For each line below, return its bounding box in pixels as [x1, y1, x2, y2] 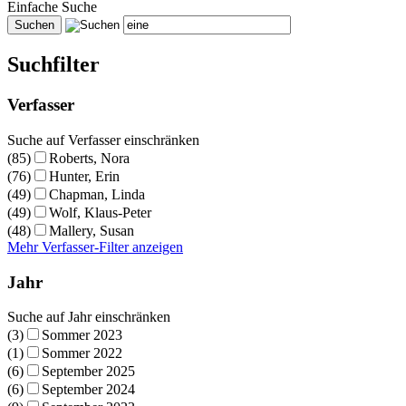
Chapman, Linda [49, 186, 145, 202]
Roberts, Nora [49, 150, 130, 166]
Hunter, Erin [49, 168, 120, 184]
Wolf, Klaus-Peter [49, 204, 151, 220]
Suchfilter [7, 53, 100, 77]
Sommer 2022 [42, 345, 122, 362]
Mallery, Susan [49, 222, 134, 238]
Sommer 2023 [42, 327, 122, 343]
